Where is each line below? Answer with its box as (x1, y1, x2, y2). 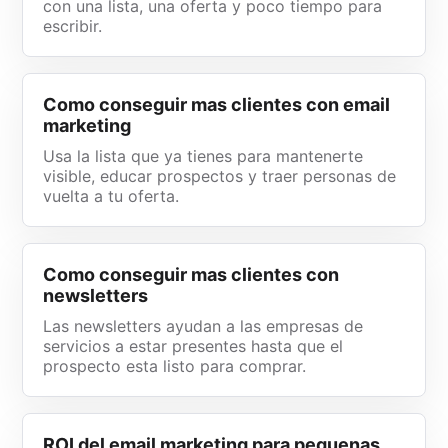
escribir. (43, 16, 103, 36)
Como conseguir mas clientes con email (43, 94, 391, 115)
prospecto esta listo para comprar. (43, 356, 307, 376)
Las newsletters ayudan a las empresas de (43, 316, 364, 336)
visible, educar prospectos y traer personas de (43, 166, 397, 186)
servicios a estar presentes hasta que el (43, 336, 344, 356)
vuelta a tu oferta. (43, 186, 180, 206)
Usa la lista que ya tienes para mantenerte (43, 146, 364, 166)
